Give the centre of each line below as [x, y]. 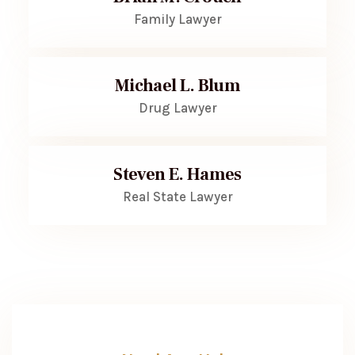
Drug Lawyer [177, 108]
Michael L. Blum [177, 86]
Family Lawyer [177, 19]
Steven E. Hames [177, 174]
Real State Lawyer [177, 197]
